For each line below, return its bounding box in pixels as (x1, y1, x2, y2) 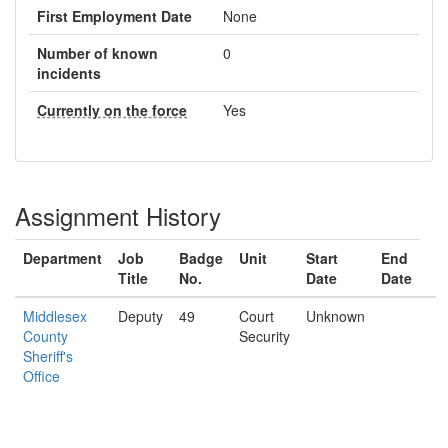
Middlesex (23, 306, 87, 326)
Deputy (118, 306, 163, 326)
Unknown (306, 306, 365, 326)
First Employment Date (37, 6, 192, 26)
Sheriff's (23, 346, 73, 366)
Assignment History (15, 198, 221, 233)
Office (23, 366, 60, 386)
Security (239, 326, 290, 346)
